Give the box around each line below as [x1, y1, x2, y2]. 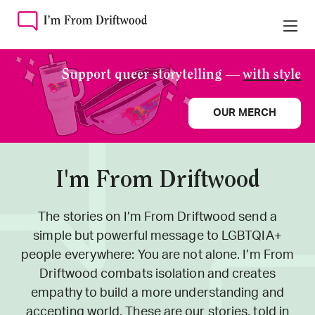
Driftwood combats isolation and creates [39, 268, 276, 281]
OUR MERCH [213, 108, 276, 118]
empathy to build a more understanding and [31, 287, 284, 300]
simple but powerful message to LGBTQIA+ [33, 230, 282, 243]
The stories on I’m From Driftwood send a [38, 211, 277, 224]
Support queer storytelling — [62, 68, 243, 82]
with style [243, 68, 301, 82]
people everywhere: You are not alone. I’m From [20, 249, 295, 262]
